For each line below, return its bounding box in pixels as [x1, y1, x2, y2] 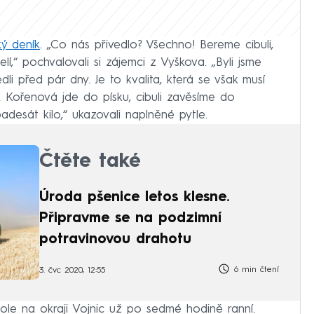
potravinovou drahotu [39, 232, 191, 247]
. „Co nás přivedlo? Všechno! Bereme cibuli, [40, 39, 273, 51]
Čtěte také [39, 151, 141, 172]
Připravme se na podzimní [39, 211, 221, 226]
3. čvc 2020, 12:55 [39, 266, 105, 275]
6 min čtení [231, 265, 279, 274]
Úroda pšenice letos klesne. [39, 190, 229, 205]
